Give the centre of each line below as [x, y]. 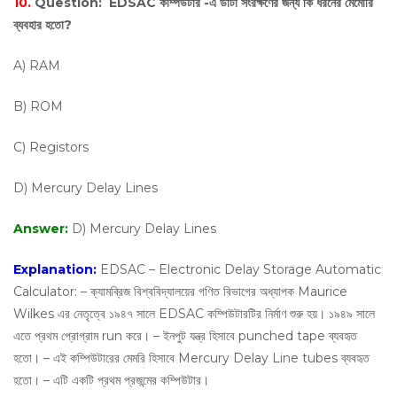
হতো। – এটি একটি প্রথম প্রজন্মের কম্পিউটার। [111, 380]
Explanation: [57, 269]
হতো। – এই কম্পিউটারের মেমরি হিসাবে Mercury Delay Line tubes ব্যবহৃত [191, 358]
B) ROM [38, 106]
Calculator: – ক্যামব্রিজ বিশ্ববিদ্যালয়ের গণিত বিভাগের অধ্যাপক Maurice [180, 292]
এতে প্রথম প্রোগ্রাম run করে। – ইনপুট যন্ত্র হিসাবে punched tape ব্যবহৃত [185, 336]
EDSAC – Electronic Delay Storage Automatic [241, 269]
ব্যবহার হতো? [43, 25]
